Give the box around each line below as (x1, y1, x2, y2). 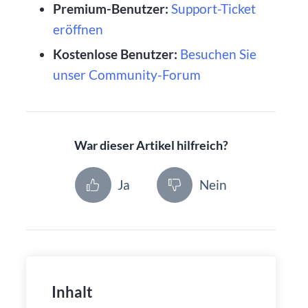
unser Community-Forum (52, 66, 201, 82)
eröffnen (52, 21, 103, 37)
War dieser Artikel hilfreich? (74, 138, 228, 153)
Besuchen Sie (179, 45, 256, 62)
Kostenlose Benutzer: (52, 45, 177, 62)
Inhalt (51, 283, 93, 302)
